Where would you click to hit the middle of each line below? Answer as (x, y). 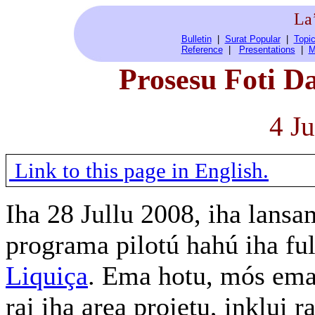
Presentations (267, 50)
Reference (202, 50)
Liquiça (47, 276)
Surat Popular (252, 39)
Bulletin (196, 39)
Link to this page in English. (139, 170)
